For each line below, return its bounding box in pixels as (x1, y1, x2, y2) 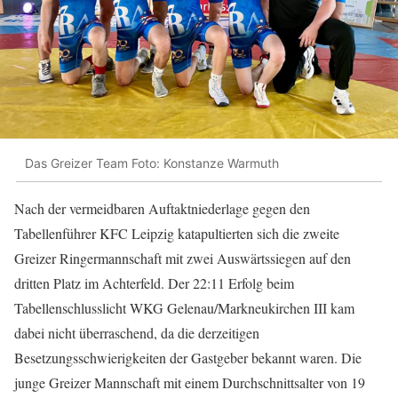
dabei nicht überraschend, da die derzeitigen (14, 323, 259, 343)
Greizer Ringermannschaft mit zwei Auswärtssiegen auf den (14, 249, 351, 268)
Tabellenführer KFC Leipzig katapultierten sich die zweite (14, 224, 339, 243)
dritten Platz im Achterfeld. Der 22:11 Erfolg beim (14, 274, 294, 293)
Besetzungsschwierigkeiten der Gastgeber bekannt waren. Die (14, 348, 362, 368)
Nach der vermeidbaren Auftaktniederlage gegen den (14, 199, 310, 219)
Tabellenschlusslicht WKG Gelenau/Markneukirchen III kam (14, 298, 354, 318)
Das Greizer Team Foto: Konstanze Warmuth (25, 155, 279, 171)
